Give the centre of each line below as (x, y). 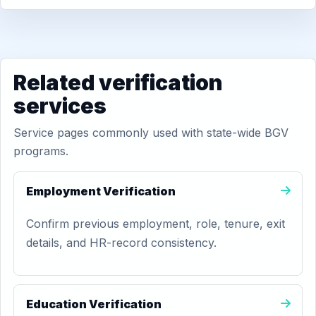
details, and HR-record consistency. (121, 243)
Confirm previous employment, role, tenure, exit (156, 224)
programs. (41, 151)
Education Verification (94, 304)
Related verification (118, 83)
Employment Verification (101, 191)
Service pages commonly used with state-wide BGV (151, 133)
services (60, 106)
